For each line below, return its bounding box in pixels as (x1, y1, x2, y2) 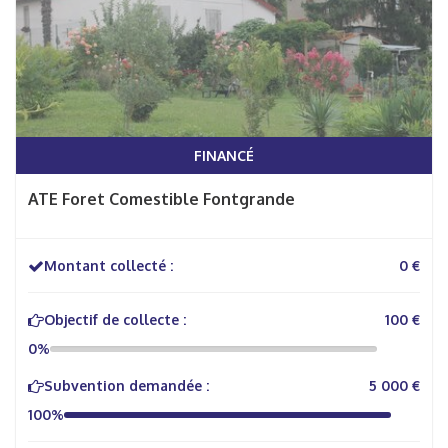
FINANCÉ (194, 147, 254, 164)
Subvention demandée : (44, 377, 209, 394)
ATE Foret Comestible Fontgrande (28, 189, 295, 209)
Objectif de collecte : (44, 311, 186, 328)
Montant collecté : (44, 257, 173, 274)
